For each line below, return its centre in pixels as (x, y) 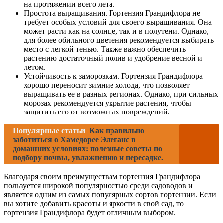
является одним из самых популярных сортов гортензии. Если (110, 194)
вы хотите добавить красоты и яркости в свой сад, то (94, 203)
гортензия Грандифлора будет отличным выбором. (90, 212)
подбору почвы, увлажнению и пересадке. (88, 157)
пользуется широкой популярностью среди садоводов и (98, 185)
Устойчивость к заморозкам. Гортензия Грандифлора (113, 76)
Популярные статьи (49, 130)
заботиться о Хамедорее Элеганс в (74, 139)
